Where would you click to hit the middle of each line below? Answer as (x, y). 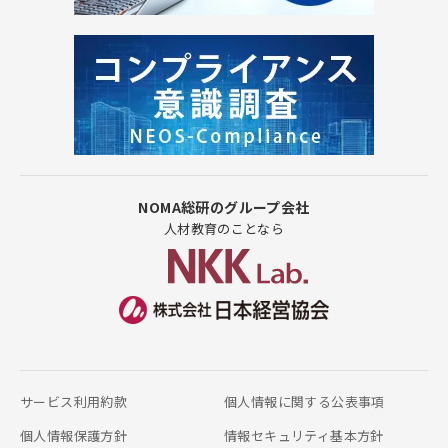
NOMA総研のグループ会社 (224, 207)
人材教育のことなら (224, 228)
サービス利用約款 (74, 401)
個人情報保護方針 (74, 435)
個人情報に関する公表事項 (304, 401)
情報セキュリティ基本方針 (304, 435)
